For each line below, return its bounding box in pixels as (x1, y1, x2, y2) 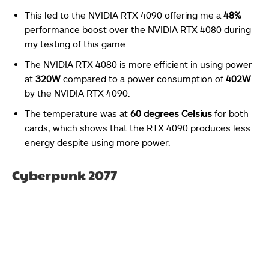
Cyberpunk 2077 (12, 166, 117, 184)
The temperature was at (25, 108, 130, 119)
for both (212, 108, 249, 119)
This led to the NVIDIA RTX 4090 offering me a (25, 10, 223, 21)
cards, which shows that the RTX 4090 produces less (25, 122, 250, 134)
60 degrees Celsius (130, 108, 212, 119)
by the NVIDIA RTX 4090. (25, 88, 130, 99)
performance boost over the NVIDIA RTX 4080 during (25, 24, 251, 35)
